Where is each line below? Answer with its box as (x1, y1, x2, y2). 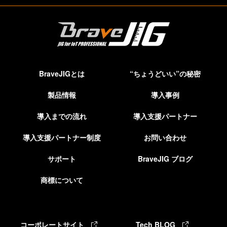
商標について (41, 174, 83, 185)
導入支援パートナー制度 (23, 132, 101, 142)
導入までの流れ (37, 110, 87, 121)
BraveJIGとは (39, 68, 85, 79)
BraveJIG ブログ (138, 153, 193, 164)
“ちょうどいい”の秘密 (130, 68, 201, 79)
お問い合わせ (144, 132, 186, 142)
